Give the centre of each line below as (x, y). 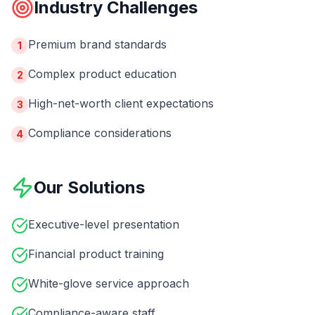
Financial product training (96, 254)
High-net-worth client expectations (121, 103)
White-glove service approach (109, 283)
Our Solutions (89, 187)
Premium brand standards (97, 44)
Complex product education (102, 74)
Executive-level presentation (104, 224)
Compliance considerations (100, 133)
